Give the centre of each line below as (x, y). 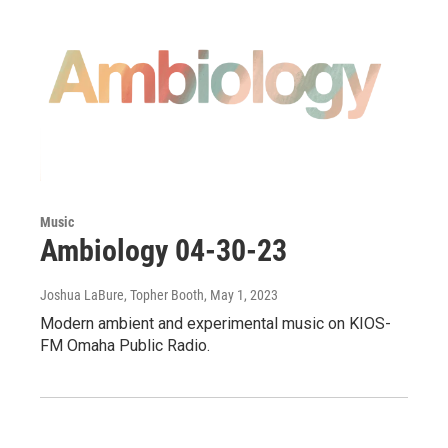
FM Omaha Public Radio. (125, 345)
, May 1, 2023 (241, 294)
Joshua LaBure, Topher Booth (122, 294)
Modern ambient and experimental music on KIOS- (215, 323)
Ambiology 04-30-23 (163, 250)
